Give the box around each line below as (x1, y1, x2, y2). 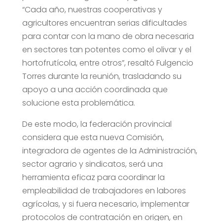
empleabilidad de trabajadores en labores (22, 185, 186, 197)
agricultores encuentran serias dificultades (22, 17, 187, 29)
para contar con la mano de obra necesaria (22, 31, 194, 42)
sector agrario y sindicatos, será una (22, 158, 163, 170)
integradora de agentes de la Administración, (22, 145, 197, 157)
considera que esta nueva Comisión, (22, 132, 164, 144)
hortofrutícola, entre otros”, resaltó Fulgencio (22, 57, 193, 69)
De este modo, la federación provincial (22, 118, 172, 130)
